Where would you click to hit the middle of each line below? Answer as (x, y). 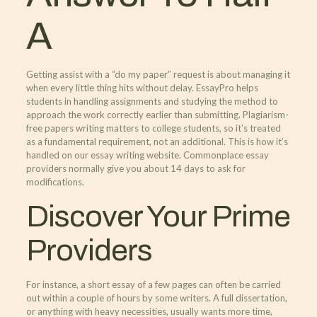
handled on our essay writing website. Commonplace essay (147, 155)
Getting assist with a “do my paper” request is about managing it (158, 74)
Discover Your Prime (158, 216)
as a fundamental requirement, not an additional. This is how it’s (157, 142)
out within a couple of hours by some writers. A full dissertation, (156, 298)
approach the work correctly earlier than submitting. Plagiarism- (157, 115)
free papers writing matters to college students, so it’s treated (153, 128)
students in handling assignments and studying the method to (152, 101)
